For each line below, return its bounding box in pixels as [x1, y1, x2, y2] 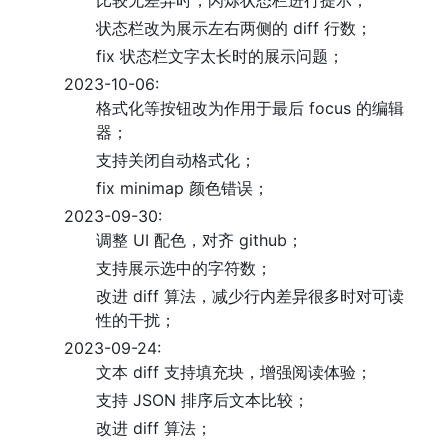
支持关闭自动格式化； [96, 150, 256, 170]
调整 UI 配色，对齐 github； [96, 230, 303, 250]
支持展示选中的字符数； [96, 258, 272, 278]
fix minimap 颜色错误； [96, 178, 269, 198]
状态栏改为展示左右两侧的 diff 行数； [96, 18, 372, 38]
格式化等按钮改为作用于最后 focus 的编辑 [96, 98, 404, 118]
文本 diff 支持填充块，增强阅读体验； [96, 362, 372, 382]
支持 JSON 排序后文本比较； [96, 390, 309, 410]
